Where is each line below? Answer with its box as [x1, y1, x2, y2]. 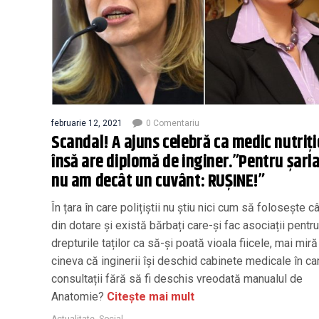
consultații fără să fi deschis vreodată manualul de [51, 271, 303, 286]
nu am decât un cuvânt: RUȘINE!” [51, 167, 265, 195]
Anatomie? [51, 289, 104, 303]
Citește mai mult [104, 289, 194, 303]
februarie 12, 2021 [51, 117, 122, 128]
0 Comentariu [146, 117, 199, 128]
